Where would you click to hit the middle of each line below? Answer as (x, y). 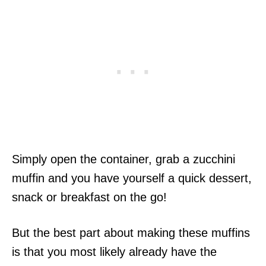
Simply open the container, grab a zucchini (123, 159)
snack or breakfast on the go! (89, 197)
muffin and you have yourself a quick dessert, (132, 178)
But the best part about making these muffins (131, 233)
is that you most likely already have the (114, 252)
